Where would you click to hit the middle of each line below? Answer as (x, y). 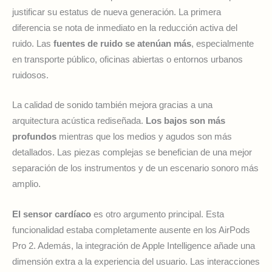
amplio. (26, 184)
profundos (34, 137)
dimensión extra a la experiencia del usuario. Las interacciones (136, 261)
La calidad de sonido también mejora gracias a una (112, 105)
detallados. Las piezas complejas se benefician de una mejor (132, 153)
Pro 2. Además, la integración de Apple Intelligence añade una (134, 246)
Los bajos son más (185, 121)
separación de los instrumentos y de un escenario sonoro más (135, 168)
